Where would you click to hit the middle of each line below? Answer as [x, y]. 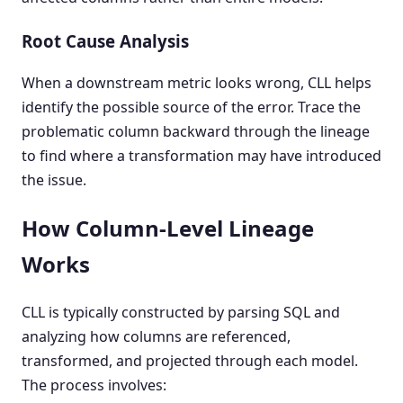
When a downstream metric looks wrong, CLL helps [197, 83]
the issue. [54, 180]
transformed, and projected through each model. [190, 361]
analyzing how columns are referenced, [156, 337]
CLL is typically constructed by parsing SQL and [181, 313]
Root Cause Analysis [105, 40]
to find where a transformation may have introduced [201, 156]
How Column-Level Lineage [168, 228]
